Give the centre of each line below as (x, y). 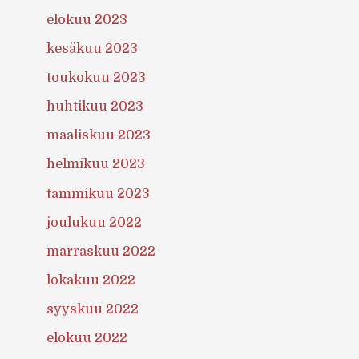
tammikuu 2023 (99, 193)
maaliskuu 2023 (99, 135)
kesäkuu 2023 (93, 49)
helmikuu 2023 (96, 164)
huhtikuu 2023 (95, 107)
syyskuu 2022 (93, 309)
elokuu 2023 (87, 19)
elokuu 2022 (87, 337)
